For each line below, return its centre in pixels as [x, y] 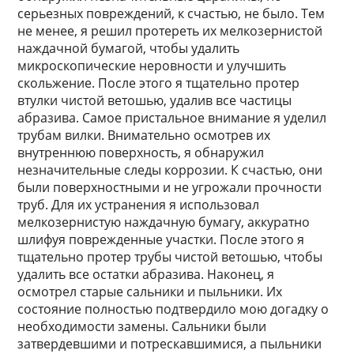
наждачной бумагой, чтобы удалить [129, 48]
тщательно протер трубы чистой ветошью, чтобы [170, 257]
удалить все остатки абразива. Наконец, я [146, 274]
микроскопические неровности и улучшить [152, 66]
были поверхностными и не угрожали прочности [170, 187]
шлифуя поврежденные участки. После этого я [161, 239]
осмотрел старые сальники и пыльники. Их [150, 292]
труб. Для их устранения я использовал [139, 205]
